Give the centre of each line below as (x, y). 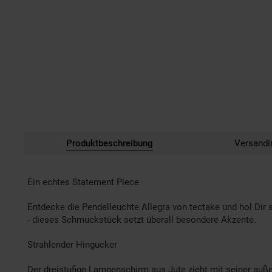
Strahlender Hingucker (72, 244)
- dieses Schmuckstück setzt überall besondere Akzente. (142, 219)
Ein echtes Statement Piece (83, 182)
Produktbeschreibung (109, 143)
